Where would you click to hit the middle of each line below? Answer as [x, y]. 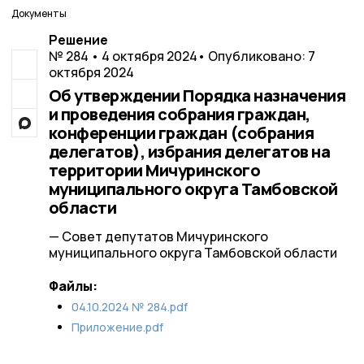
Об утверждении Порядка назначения [197, 95]
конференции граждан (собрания [181, 133]
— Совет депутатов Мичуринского [158, 236]
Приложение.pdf [117, 327]
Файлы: [73, 286]
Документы [39, 13]
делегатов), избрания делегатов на [189, 152]
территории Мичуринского [154, 170]
